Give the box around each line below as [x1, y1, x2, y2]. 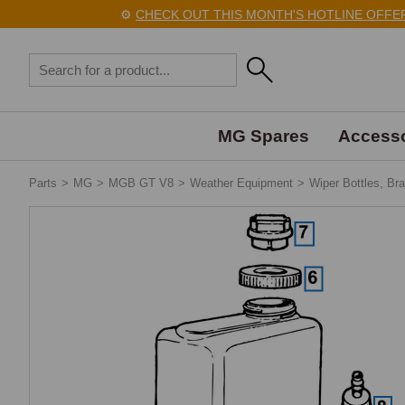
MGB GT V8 [108, 176, 174, 190]
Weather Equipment [190, 176, 293, 190]
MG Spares [217, 127, 309, 146]
